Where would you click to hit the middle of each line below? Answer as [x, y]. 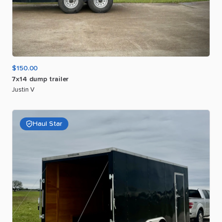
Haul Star [48, 124]
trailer [59, 79]
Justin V [23, 90]
